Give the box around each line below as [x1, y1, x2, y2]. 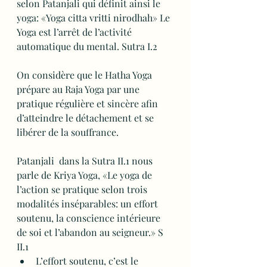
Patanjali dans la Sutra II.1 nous [17, 154, 155, 167]
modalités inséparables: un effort [17, 197, 160, 210]
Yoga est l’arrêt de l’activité [17, 26, 134, 38]
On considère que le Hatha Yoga [17, 69, 154, 81]
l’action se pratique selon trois [17, 183, 150, 195]
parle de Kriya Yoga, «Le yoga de [17, 169, 154, 181]
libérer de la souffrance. [17, 126, 119, 138]
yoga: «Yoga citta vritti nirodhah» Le [17, 11, 172, 24]
